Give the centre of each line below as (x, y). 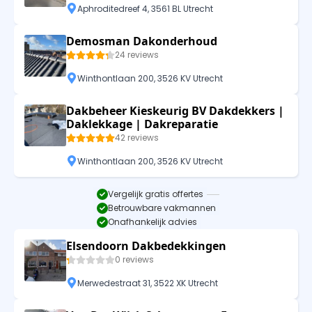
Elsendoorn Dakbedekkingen (146, 246)
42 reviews (137, 138)
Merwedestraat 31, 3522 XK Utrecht (148, 283)
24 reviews (137, 55)
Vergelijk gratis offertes (155, 194)
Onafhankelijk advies (152, 222)
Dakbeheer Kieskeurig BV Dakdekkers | (175, 111)
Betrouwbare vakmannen (162, 208)
